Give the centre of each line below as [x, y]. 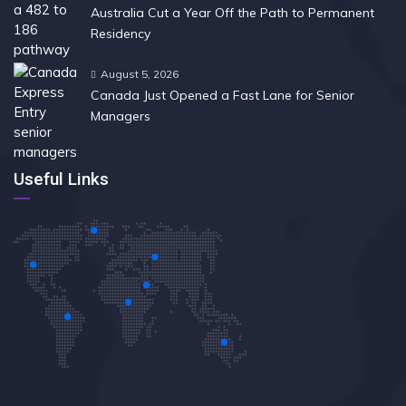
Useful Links [61, 179]
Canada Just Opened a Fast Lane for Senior [222, 95]
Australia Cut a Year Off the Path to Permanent [232, 13]
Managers [121, 116]
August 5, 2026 [140, 74]
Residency [121, 34]
